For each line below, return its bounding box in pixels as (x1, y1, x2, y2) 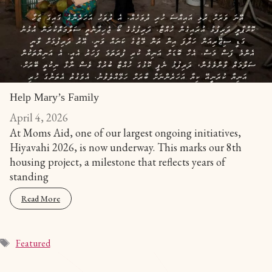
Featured (15, 237, 50, 250)
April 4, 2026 (10, 110, 68, 125)
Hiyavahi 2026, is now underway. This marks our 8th (10, 140, 242, 155)
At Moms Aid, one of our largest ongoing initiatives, (10, 126, 241, 140)
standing (10, 169, 49, 184)
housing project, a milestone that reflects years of (10, 155, 225, 169)
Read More (21, 193, 60, 205)
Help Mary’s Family (10, 91, 99, 104)
